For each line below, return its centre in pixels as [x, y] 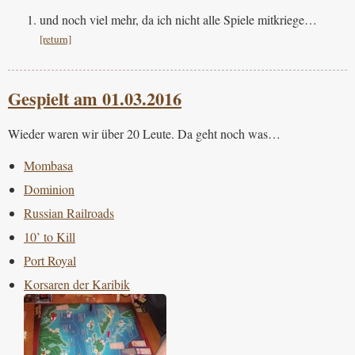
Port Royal [50, 260]
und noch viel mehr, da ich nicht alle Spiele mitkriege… [178, 19]
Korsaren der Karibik [77, 284]
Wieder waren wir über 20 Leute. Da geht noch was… [144, 133]
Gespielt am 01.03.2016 [95, 98]
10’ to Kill [50, 236]
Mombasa [48, 165]
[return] [55, 38]
